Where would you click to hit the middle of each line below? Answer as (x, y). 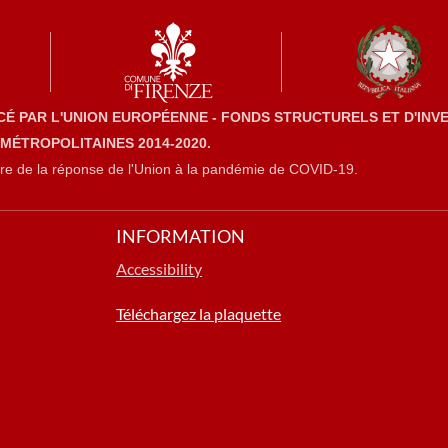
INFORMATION (181, 236)
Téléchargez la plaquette (199, 314)
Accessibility (159, 269)
